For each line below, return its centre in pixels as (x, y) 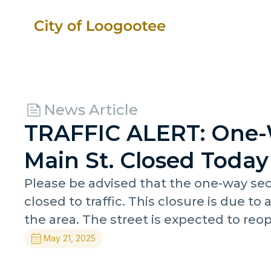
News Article (91, 110)
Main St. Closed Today (146, 160)
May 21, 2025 (70, 238)
